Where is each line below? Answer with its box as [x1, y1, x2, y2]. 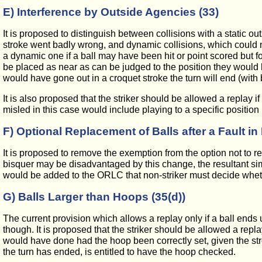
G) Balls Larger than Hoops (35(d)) [3, 191, 185, 203]
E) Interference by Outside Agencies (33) [3, 6, 219, 18]
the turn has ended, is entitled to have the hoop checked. [3, 247, 236, 257]
